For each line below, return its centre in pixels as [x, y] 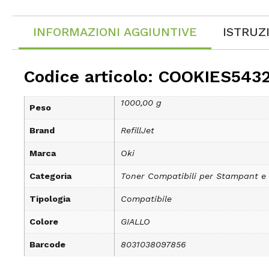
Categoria [50, 176]
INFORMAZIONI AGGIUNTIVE [115, 32]
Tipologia [50, 199]
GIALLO [135, 222]
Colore [44, 222]
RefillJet [138, 130]
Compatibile [146, 199]
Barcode [47, 244]
